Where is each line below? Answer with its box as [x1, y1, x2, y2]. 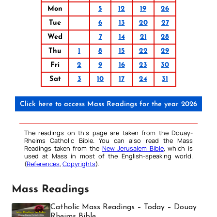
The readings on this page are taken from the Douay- [24, 128, 193, 137]
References [27, 159, 60, 168]
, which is [163, 143, 193, 153]
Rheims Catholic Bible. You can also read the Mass [24, 136, 193, 145]
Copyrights [62, 159, 95, 168]
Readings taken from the [24, 143, 102, 153]
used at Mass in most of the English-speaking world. [24, 151, 193, 160]
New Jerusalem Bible [102, 143, 164, 153]
